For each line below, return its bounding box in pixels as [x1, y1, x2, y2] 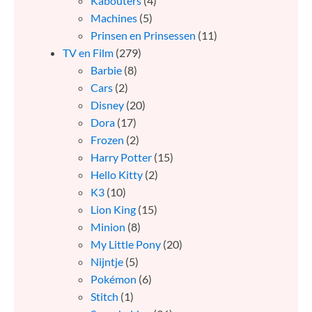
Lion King [91, 203, 136, 217]
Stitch [91, 290, 118, 304]
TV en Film [63, 46, 114, 60]
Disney [91, 98, 124, 112]
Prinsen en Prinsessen [91, 29, 196, 42]
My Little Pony [91, 237, 161, 251]
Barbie [91, 63, 122, 77]
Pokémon [91, 272, 136, 286]
